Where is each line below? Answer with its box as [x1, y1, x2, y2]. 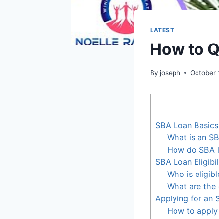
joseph [160, 68, 181, 77]
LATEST [150, 26, 175, 34]
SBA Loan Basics [155, 120, 218, 130]
